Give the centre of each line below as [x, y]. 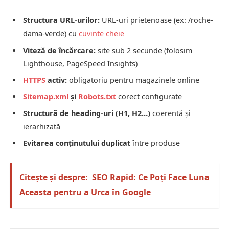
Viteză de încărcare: [59, 50]
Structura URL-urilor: [61, 20]
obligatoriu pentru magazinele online [133, 80]
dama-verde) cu [51, 34]
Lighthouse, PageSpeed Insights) [80, 63]
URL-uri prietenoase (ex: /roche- [156, 20]
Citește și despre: [54, 178]
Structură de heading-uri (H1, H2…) [87, 113]
